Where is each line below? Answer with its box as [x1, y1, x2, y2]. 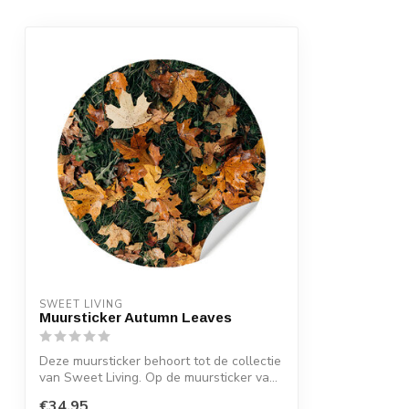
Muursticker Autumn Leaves [39, 309, 232, 325]
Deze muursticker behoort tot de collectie [39, 352, 281, 370]
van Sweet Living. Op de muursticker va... [39, 369, 278, 386]
